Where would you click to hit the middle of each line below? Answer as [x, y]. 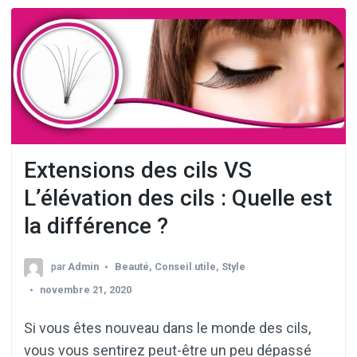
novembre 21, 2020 [86, 290]
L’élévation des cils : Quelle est [178, 198]
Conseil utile [185, 267]
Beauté [132, 267]
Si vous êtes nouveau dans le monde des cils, [167, 328]
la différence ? [96, 226]
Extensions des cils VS [138, 170]
